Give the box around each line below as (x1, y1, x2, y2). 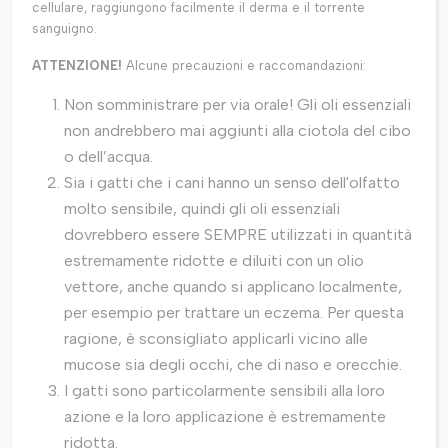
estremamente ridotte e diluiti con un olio (64, 251, 364, 271)
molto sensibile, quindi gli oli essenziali (64, 199, 340, 219)
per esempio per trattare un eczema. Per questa (64, 303, 404, 323)
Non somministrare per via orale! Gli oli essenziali (64, 95, 411, 115)
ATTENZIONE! (32, 58, 122, 74)
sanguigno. (32, 21, 97, 37)
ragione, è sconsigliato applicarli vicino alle (64, 329, 368, 349)
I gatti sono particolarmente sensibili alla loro (64, 381, 385, 401)
